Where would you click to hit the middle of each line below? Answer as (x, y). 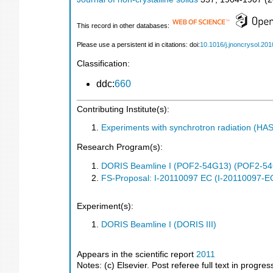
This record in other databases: (124, 26)
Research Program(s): (120, 147)
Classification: (103, 64)
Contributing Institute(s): (123, 109)
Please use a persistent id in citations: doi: (138, 45)
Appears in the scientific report (136, 254)
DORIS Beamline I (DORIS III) (159, 225)
